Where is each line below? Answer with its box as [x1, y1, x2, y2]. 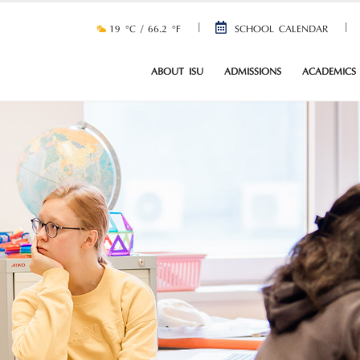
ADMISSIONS [224, 67, 281, 77]
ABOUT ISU [151, 67, 203, 77]
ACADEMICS [302, 67, 356, 77]
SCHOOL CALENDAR [235, 25, 328, 35]
